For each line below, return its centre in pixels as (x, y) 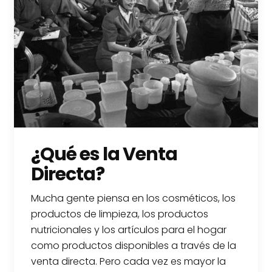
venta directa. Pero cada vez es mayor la (129, 261)
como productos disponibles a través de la (134, 245)
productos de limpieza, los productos (120, 214)
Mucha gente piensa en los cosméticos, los (134, 198)
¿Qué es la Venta (104, 154)
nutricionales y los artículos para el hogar (129, 229)
